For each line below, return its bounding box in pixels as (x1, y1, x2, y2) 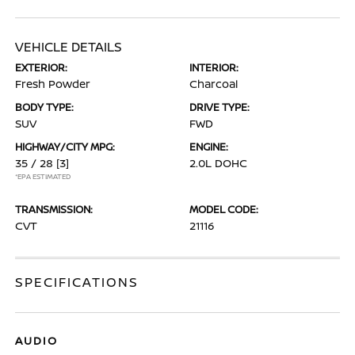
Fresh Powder (15, 76, 91, 91)
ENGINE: (189, 139, 228, 154)
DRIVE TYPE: (189, 100, 250, 114)
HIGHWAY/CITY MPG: (15, 139, 116, 154)
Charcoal (189, 76, 238, 91)
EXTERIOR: (15, 60, 68, 74)
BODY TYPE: (15, 100, 74, 114)
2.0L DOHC (189, 155, 247, 170)
